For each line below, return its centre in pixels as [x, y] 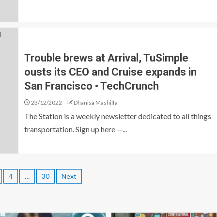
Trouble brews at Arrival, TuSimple [106, 58]
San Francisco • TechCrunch [92, 86]
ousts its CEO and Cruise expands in [110, 72]
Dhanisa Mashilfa [96, 102]
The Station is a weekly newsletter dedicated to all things [118, 116]
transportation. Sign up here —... [76, 129]
